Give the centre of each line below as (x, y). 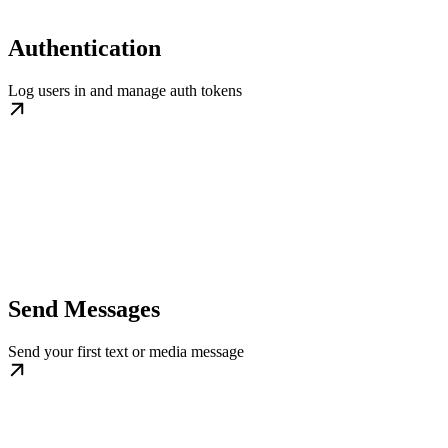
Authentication (84, 48)
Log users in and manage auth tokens (125, 91)
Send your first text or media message (126, 352)
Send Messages (84, 309)
